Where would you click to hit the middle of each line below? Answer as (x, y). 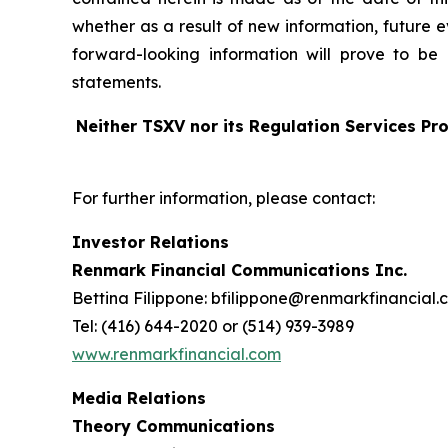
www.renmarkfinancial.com (176, 354)
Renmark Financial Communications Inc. (239, 270)
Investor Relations (150, 242)
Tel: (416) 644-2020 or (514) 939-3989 (213, 326)
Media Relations (139, 398)
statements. (116, 82)
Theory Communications (173, 426)
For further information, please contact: (223, 198)
